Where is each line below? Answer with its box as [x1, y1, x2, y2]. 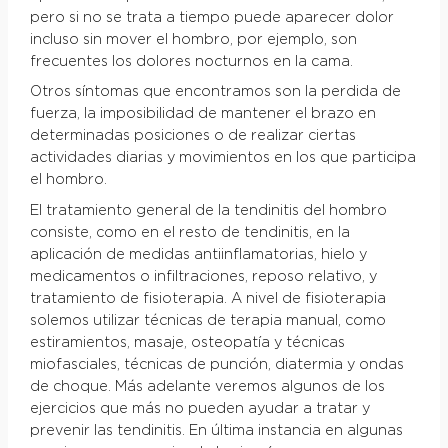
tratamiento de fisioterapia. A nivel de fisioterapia [29, 292, 386, 307]
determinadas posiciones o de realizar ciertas [29, 129, 356, 144]
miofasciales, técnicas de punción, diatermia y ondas [29, 358, 404, 373]
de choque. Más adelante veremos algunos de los [29, 380, 385, 395]
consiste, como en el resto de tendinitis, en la [29, 226, 350, 241]
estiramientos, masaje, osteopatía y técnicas [29, 336, 345, 351]
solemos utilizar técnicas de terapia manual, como [29, 314, 386, 329]
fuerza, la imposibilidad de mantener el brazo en [29, 107, 376, 122]
